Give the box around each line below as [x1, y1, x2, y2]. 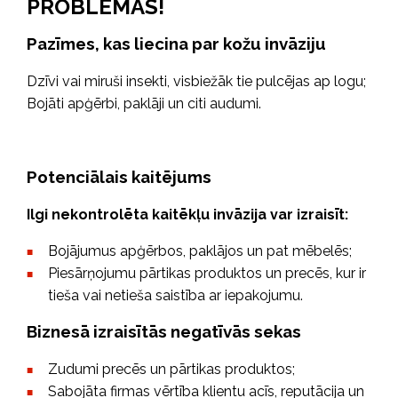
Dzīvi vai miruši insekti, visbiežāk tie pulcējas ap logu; [27, 73, 366, 91]
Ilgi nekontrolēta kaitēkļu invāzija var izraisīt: [27, 205, 348, 223]
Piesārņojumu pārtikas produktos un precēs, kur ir [48, 264, 366, 282]
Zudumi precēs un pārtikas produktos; [48, 360, 295, 378]
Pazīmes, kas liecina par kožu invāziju [27, 34, 326, 54]
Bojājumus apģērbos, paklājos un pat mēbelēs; [48, 242, 352, 259]
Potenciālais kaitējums [27, 166, 211, 187]
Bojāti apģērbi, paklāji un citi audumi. [27, 95, 261, 113]
